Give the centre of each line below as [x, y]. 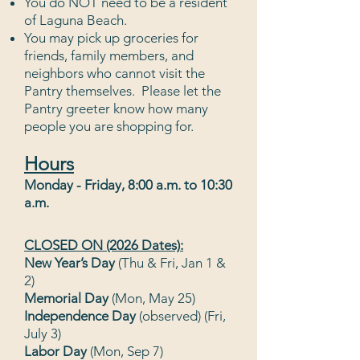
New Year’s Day [70, 263]
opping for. [162, 126]
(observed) [170, 316]
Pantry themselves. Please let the [123, 91]
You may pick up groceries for [111, 38]
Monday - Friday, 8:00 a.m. [102, 185]
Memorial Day [66, 298]
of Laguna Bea [67, 20]
